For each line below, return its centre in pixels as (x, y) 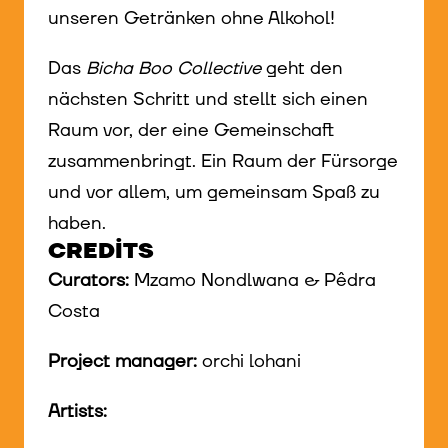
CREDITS (101, 251)
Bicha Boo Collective (173, 68)
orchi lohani (249, 362)
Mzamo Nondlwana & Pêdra (252, 280)
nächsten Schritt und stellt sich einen (208, 99)
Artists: (77, 412)
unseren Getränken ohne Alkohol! (194, 18)
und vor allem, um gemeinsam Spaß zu (214, 192)
